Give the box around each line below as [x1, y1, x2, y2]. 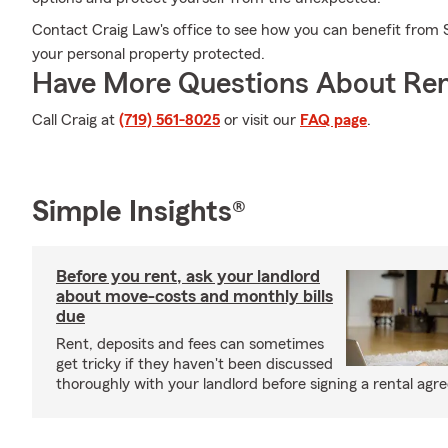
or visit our [220, 112, 300, 128]
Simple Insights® [32, 197, 246, 227]
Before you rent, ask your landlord [56, 267, 320, 285]
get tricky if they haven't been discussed [56, 356, 333, 372]
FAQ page [300, 112, 367, 128]
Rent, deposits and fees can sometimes [56, 336, 324, 352]
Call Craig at [32, 112, 119, 128]
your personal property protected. [32, 46, 265, 62]
